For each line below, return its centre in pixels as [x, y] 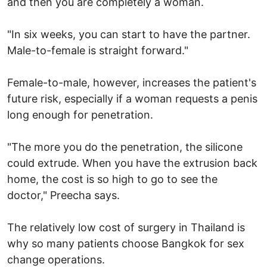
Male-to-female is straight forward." [98, 50]
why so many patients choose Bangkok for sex [126, 243]
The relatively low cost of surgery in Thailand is [126, 227]
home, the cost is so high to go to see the [112, 179]
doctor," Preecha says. [63, 195]
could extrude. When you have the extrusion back [132, 163]
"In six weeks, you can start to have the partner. [129, 34]
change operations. [56, 259]
